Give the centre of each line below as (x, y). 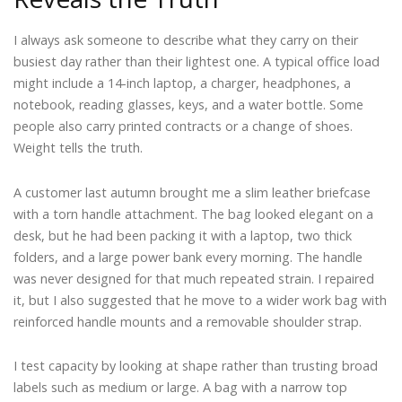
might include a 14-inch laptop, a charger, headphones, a (182, 83)
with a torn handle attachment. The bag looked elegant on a (193, 214)
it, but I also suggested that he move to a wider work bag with (200, 300)
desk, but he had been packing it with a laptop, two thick (183, 235)
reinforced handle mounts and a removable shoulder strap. (188, 321)
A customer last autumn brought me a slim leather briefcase (192, 192)
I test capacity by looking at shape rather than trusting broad (196, 366)
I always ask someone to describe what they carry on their (186, 40)
